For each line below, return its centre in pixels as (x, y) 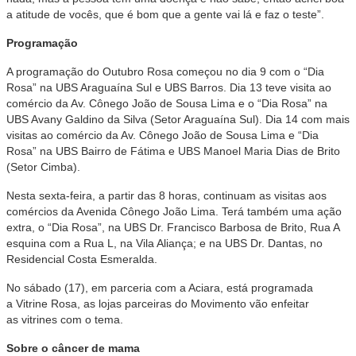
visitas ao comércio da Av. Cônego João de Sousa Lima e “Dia (163, 135)
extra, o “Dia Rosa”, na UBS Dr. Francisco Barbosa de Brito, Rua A (173, 227)
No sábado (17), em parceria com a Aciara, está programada (160, 288)
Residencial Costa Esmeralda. (82, 259)
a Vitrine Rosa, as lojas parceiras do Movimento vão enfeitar (158, 304)
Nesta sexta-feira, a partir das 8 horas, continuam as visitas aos (166, 195)
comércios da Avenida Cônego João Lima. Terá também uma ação (174, 211)
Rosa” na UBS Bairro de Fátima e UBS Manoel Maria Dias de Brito (173, 151)
